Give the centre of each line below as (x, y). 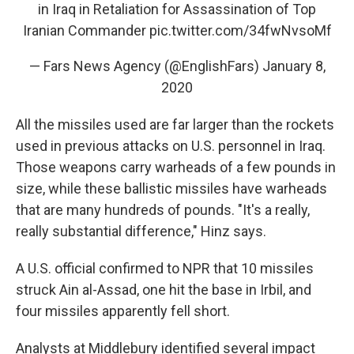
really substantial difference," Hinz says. (141, 231)
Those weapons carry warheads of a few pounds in (176, 167)
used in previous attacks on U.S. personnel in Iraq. (171, 145)
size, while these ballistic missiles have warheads (171, 188)
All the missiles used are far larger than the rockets (175, 124)
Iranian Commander (86, 30)
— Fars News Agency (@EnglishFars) (145, 66)
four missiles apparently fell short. (123, 311)
